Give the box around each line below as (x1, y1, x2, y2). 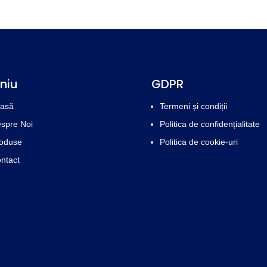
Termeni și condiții (159, 101, 227, 111)
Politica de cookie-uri (159, 137, 238, 147)
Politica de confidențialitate (159, 119, 260, 129)
